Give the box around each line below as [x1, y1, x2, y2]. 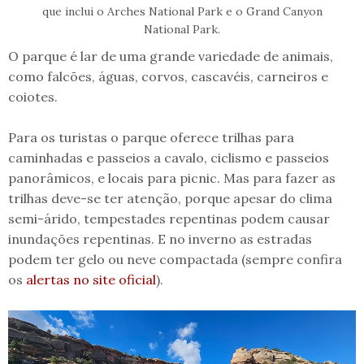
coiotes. [8, 88, 58, 105]
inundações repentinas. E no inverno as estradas [8, 230, 312, 247]
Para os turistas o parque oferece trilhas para [8, 128, 294, 145]
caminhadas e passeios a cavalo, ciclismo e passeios [8, 149, 329, 166]
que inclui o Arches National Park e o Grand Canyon [41, 3, 323, 19]
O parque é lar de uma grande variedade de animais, [8, 47, 333, 64]
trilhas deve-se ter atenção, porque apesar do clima [8, 189, 332, 206]
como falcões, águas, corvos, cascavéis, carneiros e [8, 67, 328, 84]
